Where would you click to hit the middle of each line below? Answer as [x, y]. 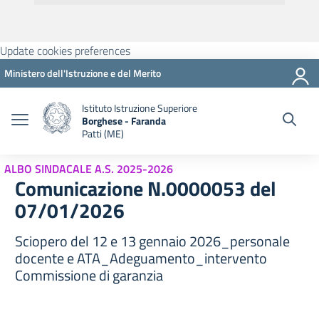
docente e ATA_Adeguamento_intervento [141, 258]
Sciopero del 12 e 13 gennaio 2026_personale [152, 241]
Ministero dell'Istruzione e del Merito [83, 73]
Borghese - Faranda [124, 121]
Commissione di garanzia [89, 275]
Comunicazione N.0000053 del [146, 188]
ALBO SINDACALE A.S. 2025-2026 [89, 169]
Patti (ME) [103, 134]
